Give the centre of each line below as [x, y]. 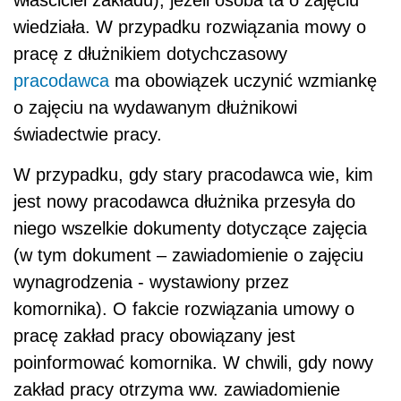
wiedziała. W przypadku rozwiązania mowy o [190, 26]
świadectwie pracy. [88, 134]
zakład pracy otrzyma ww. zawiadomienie [177, 389]
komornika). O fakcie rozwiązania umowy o [184, 308]
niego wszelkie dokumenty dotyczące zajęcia [190, 228]
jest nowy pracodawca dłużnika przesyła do [184, 201]
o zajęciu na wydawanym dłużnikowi [155, 107]
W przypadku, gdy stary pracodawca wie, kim [193, 174]
